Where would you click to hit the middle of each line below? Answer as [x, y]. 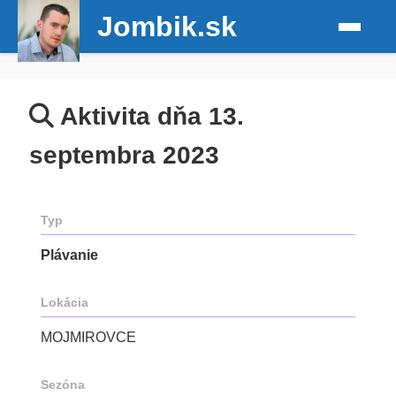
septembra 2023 [124, 155]
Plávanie [69, 255]
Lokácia [65, 302]
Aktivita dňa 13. [149, 116]
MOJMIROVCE [88, 337]
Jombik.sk [167, 26]
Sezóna [63, 385]
